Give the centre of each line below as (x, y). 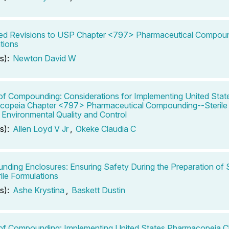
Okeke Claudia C (106, 129)
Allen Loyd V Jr (41, 129)
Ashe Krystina (39, 190)
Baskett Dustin (98, 190)
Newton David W (44, 58)
